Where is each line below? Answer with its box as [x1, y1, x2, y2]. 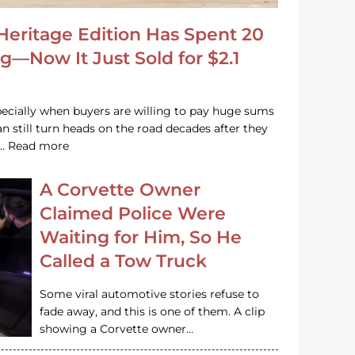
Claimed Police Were [40, 202, 227, 224]
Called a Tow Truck [40, 250, 208, 272]
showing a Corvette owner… [40, 321, 194, 336]
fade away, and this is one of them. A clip [40, 303, 265, 319]
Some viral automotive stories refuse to [40, 286, 260, 301]
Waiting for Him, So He [40, 226, 242, 248]
